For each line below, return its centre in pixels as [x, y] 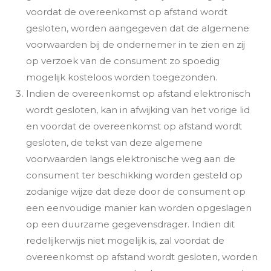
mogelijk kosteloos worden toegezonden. [121, 77]
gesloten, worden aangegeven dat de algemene [137, 28]
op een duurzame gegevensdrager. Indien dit [130, 224]
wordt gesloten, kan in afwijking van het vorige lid [138, 109]
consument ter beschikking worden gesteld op [134, 175]
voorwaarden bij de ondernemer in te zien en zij [135, 44]
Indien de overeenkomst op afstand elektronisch [138, 93]
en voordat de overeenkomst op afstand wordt [134, 126]
